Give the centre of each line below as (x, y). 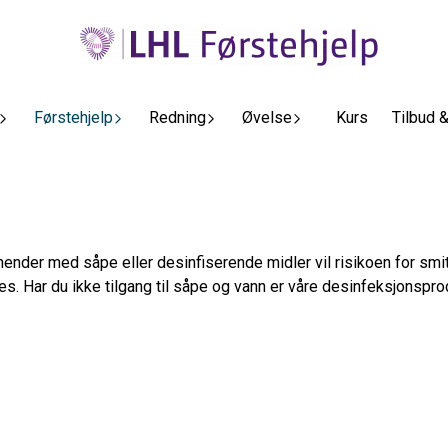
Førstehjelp (73, 117)
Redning (177, 117)
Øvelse (266, 117)
